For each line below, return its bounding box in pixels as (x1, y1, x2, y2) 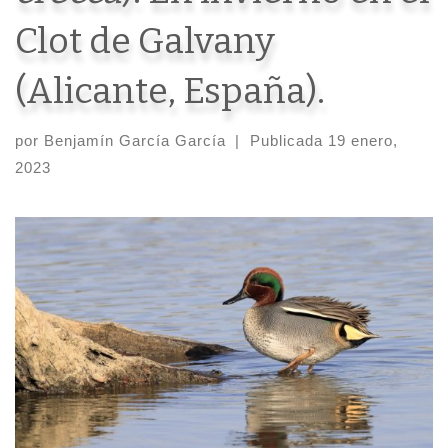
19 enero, (327, 131, 398, 149)
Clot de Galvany (15, 18, 275, 63)
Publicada (249, 131, 328, 149)
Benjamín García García (44, 131, 226, 149)
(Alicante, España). (15, 68, 325, 113)
